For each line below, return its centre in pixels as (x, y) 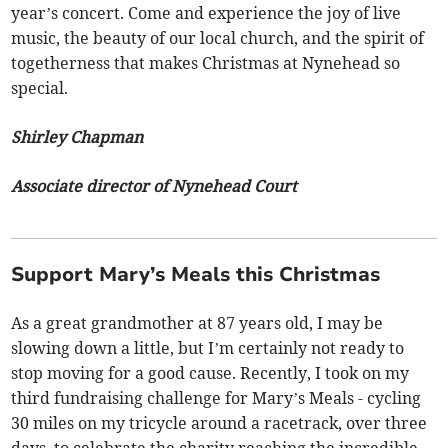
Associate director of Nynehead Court (154, 185)
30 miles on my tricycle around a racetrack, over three (219, 422)
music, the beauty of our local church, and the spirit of (218, 37)
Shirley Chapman (77, 136)
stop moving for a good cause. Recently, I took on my (210, 372)
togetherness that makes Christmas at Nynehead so (206, 62)
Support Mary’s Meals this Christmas (196, 274)
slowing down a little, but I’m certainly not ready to (208, 347)
